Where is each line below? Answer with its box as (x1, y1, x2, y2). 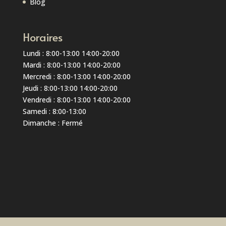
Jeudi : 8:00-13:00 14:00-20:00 (22, 83, 118, 93)
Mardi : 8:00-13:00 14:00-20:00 (22, 60, 121, 70)
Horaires (22, 29, 63, 44)
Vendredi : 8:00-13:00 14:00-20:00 (22, 94, 131, 104)
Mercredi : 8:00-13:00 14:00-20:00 (22, 71, 131, 81)
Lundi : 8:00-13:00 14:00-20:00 (22, 48, 120, 58)
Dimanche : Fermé (22, 118, 83, 128)
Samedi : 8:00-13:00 (22, 106, 86, 116)
